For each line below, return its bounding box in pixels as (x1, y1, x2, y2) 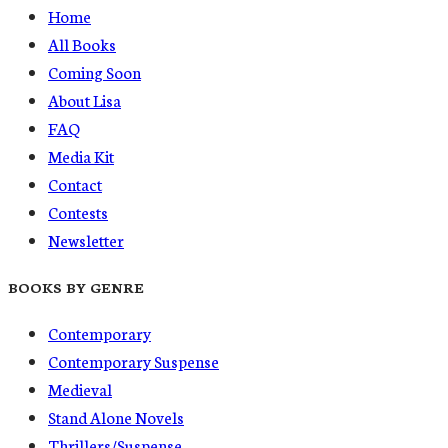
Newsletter (48, 228, 124, 252)
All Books (48, 32, 116, 56)
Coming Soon (48, 60, 141, 84)
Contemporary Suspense (48, 348, 219, 372)
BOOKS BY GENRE (8, 276, 144, 297)
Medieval (48, 376, 112, 400)
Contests (48, 200, 108, 224)
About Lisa (48, 88, 121, 112)
